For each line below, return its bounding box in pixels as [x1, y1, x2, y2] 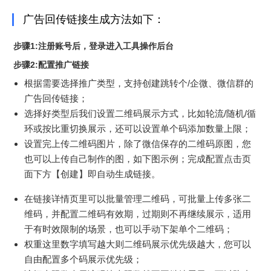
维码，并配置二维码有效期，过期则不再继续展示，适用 [24, 209, 251, 219]
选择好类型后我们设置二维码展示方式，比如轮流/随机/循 [24, 108, 256, 119]
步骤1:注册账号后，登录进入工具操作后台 [13, 41, 174, 51]
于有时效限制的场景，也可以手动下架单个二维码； [24, 224, 233, 234]
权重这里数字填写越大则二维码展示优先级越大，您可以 [24, 239, 251, 249]
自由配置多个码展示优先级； [24, 254, 142, 264]
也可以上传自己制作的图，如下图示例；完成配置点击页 [24, 154, 251, 164]
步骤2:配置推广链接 [13, 60, 89, 70]
